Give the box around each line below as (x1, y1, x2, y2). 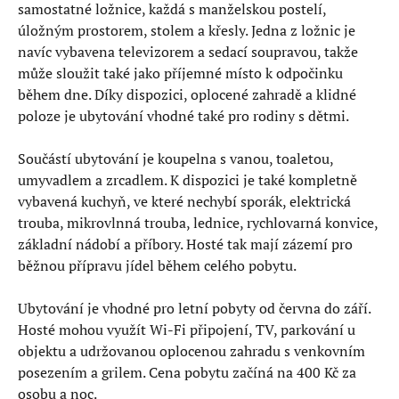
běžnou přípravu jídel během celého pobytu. (18, 256, 297, 275)
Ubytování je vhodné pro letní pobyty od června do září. (18, 298, 370, 318)
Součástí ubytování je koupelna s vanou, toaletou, (18, 149, 333, 168)
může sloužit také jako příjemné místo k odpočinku (18, 63, 343, 83)
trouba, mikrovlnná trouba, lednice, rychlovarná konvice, (18, 213, 378, 232)
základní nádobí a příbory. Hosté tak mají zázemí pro (18, 234, 353, 254)
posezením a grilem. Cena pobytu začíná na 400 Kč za (18, 362, 356, 382)
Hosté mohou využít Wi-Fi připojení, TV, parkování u (18, 320, 355, 339)
